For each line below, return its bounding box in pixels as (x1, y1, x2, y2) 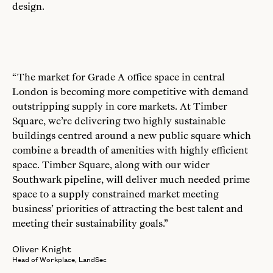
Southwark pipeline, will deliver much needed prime (12, 173, 250, 186)
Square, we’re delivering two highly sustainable (12, 115, 225, 127)
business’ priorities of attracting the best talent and (12, 202, 243, 215)
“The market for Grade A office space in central (12, 71, 225, 83)
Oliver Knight (12, 242, 71, 255)
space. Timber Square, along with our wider (12, 158, 210, 171)
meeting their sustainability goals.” (12, 217, 168, 230)
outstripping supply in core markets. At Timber (12, 100, 227, 113)
